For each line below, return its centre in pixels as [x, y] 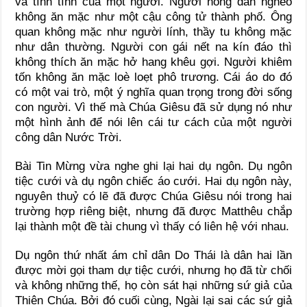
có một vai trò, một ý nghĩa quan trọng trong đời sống [153, 93]
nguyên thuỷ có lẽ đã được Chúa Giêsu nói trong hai [153, 197]
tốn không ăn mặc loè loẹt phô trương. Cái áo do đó [153, 77]
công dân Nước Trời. [69, 138]
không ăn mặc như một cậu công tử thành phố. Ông [153, 17]
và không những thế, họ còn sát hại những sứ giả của [153, 286]
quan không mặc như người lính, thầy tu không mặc [153, 32]
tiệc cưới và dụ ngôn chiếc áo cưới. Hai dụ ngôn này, [153, 182]
